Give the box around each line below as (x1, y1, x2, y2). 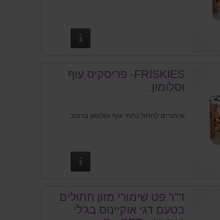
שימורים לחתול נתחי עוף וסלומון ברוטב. (68, 111, 185, 119)
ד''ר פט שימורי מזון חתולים (59, 191, 185, 204)
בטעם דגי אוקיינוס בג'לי (74, 203, 185, 217)
